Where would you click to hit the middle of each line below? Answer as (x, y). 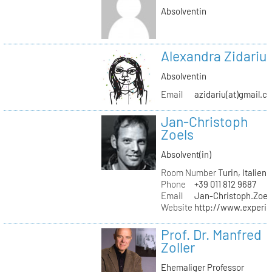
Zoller (178, 247)
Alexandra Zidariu (213, 56)
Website (176, 207)
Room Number (188, 172)
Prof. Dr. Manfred (211, 234)
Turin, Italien (241, 172)
